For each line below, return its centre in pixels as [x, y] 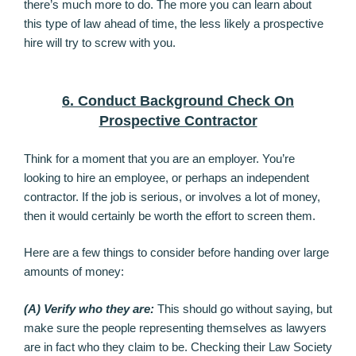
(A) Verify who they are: [89, 308]
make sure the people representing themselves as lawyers [175, 327]
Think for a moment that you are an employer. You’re [159, 158]
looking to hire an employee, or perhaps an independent [166, 177]
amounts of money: [74, 272]
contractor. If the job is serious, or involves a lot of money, [172, 196]
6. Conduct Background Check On [178, 101]
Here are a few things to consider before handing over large [176, 253]
